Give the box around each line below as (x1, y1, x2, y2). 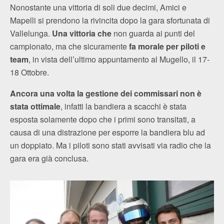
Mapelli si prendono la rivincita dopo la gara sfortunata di (10, 14, 210, 26)
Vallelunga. (10, 27, 52, 39)
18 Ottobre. (10, 66, 49, 78)
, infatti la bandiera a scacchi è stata (60, 100, 186, 112)
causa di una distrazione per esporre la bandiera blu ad (10, 126, 205, 138)
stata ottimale (10, 100, 60, 112)
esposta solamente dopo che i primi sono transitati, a (10, 113, 195, 125)
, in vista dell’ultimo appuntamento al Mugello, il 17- (28, 53, 209, 65)
